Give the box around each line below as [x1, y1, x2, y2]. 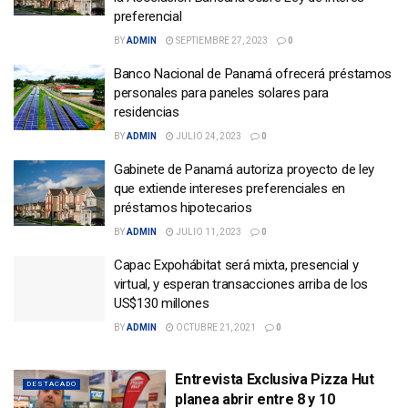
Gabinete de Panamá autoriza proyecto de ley [114, 161, 375, 178]
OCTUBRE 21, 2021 [174, 322, 256, 333]
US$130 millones [114, 295, 209, 312]
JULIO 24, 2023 [174, 131, 241, 142]
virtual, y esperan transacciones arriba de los [114, 276, 369, 293]
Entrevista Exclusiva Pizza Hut [175, 371, 374, 389]
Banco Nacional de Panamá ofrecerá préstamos [114, 66, 393, 83]
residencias [114, 104, 179, 121]
